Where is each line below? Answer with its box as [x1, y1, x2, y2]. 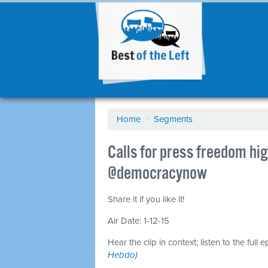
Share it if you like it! [108, 194, 184, 205]
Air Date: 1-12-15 [108, 215, 169, 226]
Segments [154, 114, 193, 124]
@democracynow [108, 163, 207, 185]
